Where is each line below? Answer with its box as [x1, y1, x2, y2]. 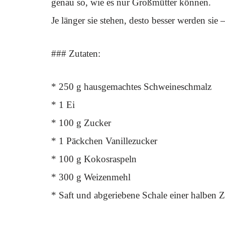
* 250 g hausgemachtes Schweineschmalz [51, 81, 211, 92]
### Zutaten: [51, 48, 100, 59]
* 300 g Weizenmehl [51, 172, 131, 182]
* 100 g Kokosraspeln [51, 154, 137, 164]
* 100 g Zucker [51, 118, 111, 128]
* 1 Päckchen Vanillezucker [51, 136, 157, 146]
